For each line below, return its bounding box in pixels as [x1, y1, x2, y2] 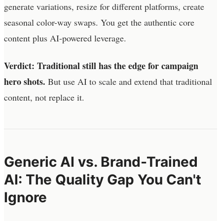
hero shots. [4, 74, 45, 88]
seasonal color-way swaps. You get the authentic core [4, 16, 194, 28]
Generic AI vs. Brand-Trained [4, 153, 198, 170]
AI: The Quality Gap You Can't [4, 171, 201, 188]
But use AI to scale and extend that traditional [45, 75, 212, 87]
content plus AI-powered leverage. [4, 32, 126, 44]
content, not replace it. [4, 91, 84, 103]
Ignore [4, 188, 47, 206]
